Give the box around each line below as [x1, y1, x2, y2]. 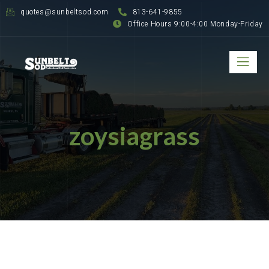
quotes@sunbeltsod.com [20, 7, 109, 17]
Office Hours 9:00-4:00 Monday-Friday [127, 19, 263, 29]
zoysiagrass [69, 121, 200, 151]
